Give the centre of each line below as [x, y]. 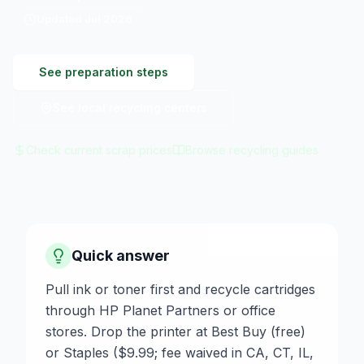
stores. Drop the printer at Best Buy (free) [175, 332]
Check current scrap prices [99, 150]
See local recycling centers [130, 108]
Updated [61, 19]
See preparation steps [104, 72]
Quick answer [121, 256]
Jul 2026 [108, 19]
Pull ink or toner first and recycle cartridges [180, 290]
